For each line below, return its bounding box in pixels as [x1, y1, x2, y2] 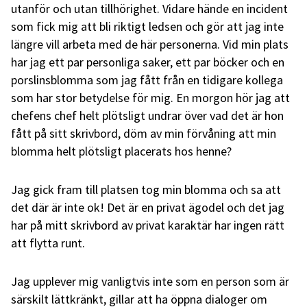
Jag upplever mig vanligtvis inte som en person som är [11, 273, 289, 289]
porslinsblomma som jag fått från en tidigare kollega [11, 71, 283, 88]
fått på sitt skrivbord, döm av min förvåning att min [11, 125, 276, 141]
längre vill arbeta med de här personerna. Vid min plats [11, 36, 288, 52]
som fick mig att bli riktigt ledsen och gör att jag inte [11, 18, 284, 34]
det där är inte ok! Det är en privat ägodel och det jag [11, 199, 284, 215]
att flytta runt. [11, 234, 85, 251]
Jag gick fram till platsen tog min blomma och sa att [11, 181, 281, 197]
